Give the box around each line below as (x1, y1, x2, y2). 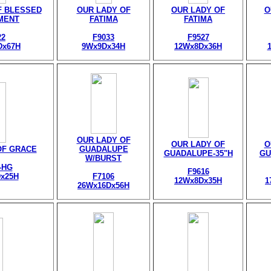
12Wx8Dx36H (174, 42, 222, 51)
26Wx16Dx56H (77, 181, 129, 190)
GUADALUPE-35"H (163, 149, 233, 158)
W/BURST (85, 154, 122, 163)
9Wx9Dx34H (82, 42, 125, 51)
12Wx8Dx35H (174, 176, 222, 185)
